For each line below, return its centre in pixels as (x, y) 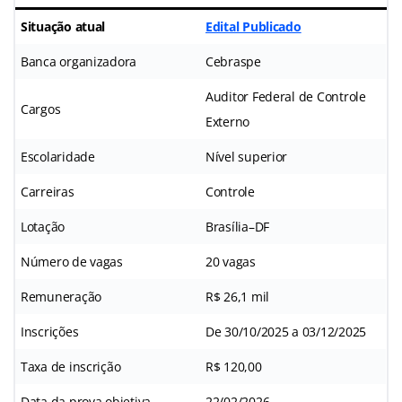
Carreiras (48, 191)
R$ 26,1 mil (238, 296)
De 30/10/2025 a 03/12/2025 (286, 331)
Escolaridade (58, 156)
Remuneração (61, 296)
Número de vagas (72, 261)
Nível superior (247, 156)
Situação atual (63, 26)
